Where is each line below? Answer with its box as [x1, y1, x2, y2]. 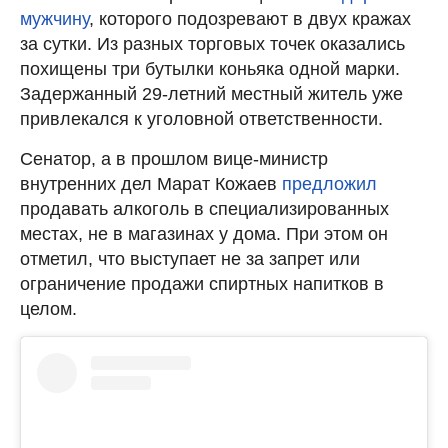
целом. [20, 298, 77, 319]
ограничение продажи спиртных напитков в [20, 273, 384, 294]
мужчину [20, 8, 89, 29]
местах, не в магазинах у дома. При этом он [20, 223, 388, 244]
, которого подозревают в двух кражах [89, 8, 411, 29]
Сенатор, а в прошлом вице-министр [20, 148, 328, 169]
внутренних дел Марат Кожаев [20, 173, 282, 194]
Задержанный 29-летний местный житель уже [20, 83, 403, 104]
